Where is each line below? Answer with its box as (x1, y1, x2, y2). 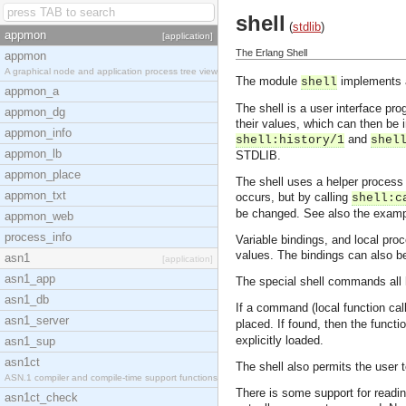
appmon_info (5, 126, 72, 140)
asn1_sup (5, 334, 55, 348)
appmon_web (5, 209, 73, 223)
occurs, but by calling (236, 190, 352, 204)
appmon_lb (5, 147, 62, 160)
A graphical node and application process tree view (5, 66, 217, 76)
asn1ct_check (5, 391, 78, 404)
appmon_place (5, 168, 81, 181)
